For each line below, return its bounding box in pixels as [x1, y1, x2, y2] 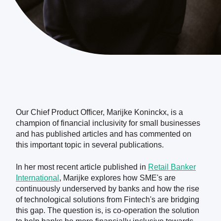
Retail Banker [148, 162, 196, 171]
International [16, 173, 59, 182]
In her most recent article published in [16, 162, 148, 171]
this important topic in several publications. [16, 141, 164, 149]
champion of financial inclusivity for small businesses [16, 119, 200, 128]
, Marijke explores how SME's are [59, 173, 176, 182]
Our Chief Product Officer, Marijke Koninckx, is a [16, 108, 183, 117]
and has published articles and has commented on [16, 130, 191, 139]
